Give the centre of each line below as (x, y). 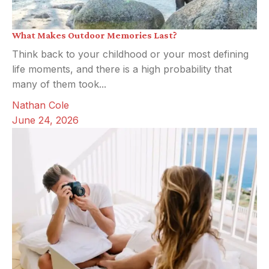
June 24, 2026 (45, 120)
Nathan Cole (41, 105)
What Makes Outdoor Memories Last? (95, 35)
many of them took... (59, 84)
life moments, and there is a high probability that (122, 69)
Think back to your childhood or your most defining (130, 54)
